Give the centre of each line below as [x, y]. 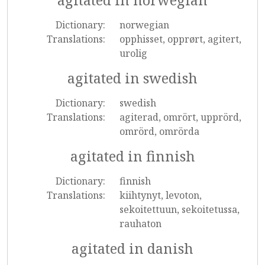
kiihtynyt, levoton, [160, 195]
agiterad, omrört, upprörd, [180, 117]
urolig [133, 53]
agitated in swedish [132, 78]
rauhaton [140, 224]
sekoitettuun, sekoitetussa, [179, 209]
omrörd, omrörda [159, 131]
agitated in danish [132, 248]
